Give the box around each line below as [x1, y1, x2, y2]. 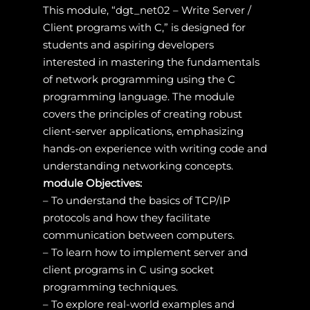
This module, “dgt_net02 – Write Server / [42, 3, 251, 17]
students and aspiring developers [42, 37, 214, 51]
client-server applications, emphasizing [42, 124, 244, 138]
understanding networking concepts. [42, 158, 233, 172]
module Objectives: [42, 176, 142, 190]
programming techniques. [42, 280, 178, 293]
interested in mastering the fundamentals [42, 55, 259, 69]
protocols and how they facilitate [42, 210, 210, 224]
